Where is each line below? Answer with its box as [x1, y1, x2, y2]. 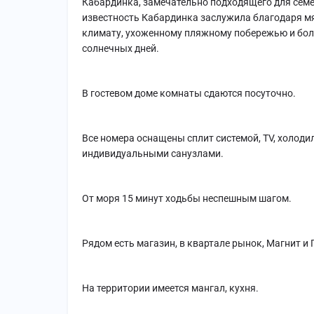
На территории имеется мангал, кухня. [82, 282, 259, 294]
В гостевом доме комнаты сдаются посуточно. [82, 88, 296, 100]
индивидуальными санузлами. [82, 148, 224, 160]
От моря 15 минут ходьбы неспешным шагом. [82, 193, 292, 205]
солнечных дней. [82, 43, 159, 55]
